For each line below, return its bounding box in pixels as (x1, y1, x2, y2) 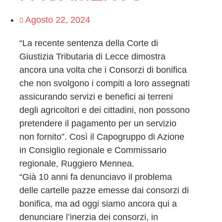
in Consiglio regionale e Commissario (19, 145, 166, 156)
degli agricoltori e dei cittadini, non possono (19, 105, 190, 115)
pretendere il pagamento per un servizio (19, 118, 176, 129)
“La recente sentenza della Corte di (19, 38, 158, 49)
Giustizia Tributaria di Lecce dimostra (19, 52, 166, 62)
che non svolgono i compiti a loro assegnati (19, 78, 190, 89)
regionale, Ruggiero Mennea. (19, 159, 134, 169)
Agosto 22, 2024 (25, 15, 90, 25)
